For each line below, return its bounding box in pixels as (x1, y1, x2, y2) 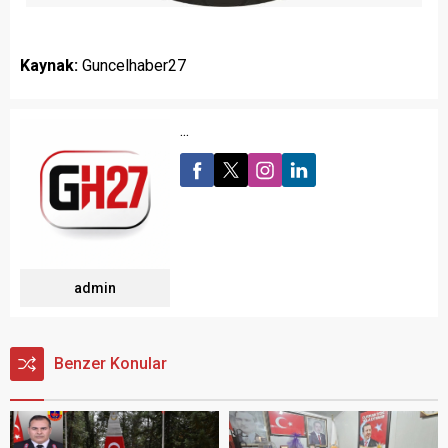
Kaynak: (20, 56, 78, 75)
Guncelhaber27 (78, 56, 186, 75)
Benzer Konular (54, 354, 167, 373)
